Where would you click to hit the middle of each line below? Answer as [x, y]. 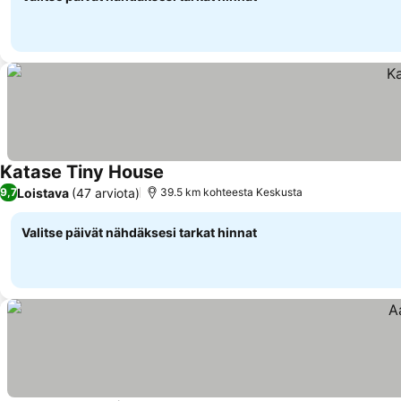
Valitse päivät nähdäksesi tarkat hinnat [139, 232]
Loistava [43, 192]
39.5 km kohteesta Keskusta [231, 192]
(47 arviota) [106, 192]
